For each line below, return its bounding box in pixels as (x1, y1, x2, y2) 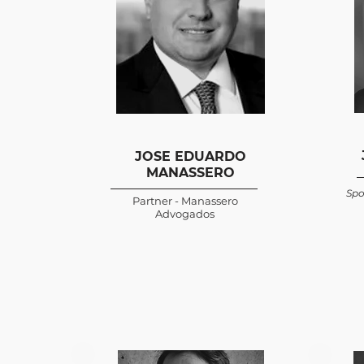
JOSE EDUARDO (134, 149, 246, 164)
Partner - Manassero (132, 194, 238, 207)
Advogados (155, 207, 214, 220)
